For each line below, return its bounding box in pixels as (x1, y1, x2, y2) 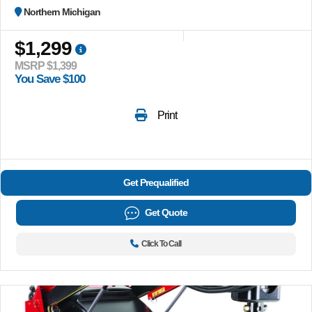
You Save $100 (15, 72, 85, 86)
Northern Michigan (24, 6, 100, 17)
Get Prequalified (123, 176, 189, 188)
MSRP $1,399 (15, 59, 77, 72)
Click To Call (141, 238, 182, 249)
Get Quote (144, 206, 187, 218)
